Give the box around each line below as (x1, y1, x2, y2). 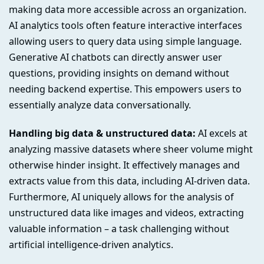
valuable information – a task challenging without (9, 222, 229, 235)
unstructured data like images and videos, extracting (9, 206, 244, 219)
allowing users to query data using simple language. (9, 35, 242, 48)
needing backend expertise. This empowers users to (9, 82, 242, 96)
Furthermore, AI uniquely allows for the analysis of (9, 190, 234, 203)
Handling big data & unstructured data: (9, 126, 196, 140)
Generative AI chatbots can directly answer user (9, 51, 222, 64)
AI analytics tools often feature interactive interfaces (9, 19, 242, 32)
